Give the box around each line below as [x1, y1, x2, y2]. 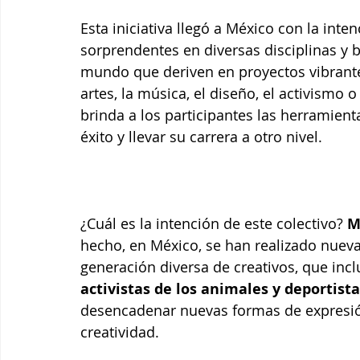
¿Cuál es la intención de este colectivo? [80, 213, 347, 233]
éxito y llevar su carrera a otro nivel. [80, 126, 322, 146]
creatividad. [80, 321, 159, 342]
